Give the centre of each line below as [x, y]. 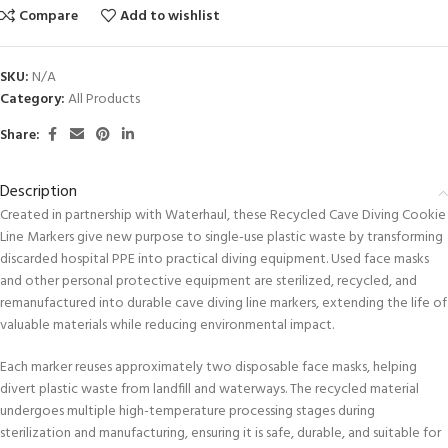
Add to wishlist [170, 17]
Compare [49, 17]
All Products [104, 100]
